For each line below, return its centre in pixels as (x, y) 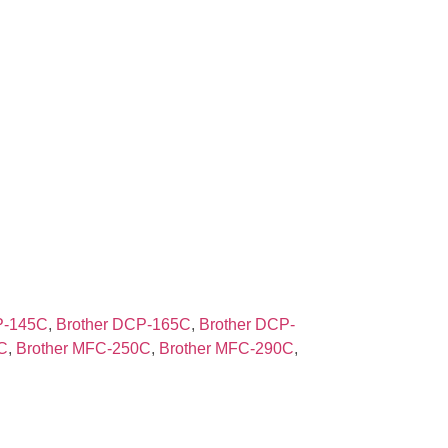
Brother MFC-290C (226, 349)
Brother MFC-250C (83, 349)
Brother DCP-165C (123, 325)
